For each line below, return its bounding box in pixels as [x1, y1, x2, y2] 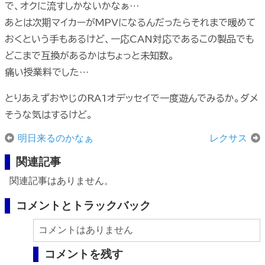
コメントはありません [38, 225, 133, 235]
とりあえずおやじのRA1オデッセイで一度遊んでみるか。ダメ [5, 93, 258, 103]
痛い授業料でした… [5, 67, 89, 77]
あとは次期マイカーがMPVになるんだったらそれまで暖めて [5, 17, 256, 27]
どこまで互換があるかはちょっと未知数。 [5, 50, 174, 60]
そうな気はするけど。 [5, 109, 93, 119]
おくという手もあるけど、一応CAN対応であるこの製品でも [5, 34, 254, 44]
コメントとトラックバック [15, 199, 151, 212]
